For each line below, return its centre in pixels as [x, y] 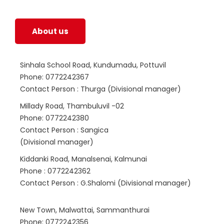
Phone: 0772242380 [54, 118]
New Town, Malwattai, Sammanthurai [85, 210]
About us [50, 31]
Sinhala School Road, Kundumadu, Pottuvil [93, 65]
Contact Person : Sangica [64, 130]
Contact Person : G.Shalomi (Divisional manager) [105, 183]
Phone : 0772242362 [55, 171]
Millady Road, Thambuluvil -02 [72, 106]
